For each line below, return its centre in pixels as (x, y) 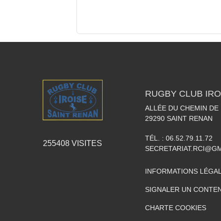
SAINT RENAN (190, 118)
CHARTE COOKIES (176, 208)
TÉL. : (155, 138)
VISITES (86, 143)
